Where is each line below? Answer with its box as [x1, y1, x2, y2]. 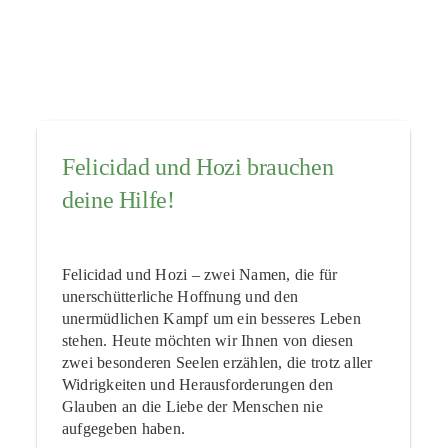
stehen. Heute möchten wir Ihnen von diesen [61, 331, 354, 349]
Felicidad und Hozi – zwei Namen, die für [61, 265, 338, 283]
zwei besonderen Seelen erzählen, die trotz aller [61, 353, 373, 371]
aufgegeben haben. [61, 419, 186, 437]
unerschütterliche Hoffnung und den [61, 287, 299, 305]
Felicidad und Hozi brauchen [61, 154, 334, 181]
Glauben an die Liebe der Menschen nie [61, 397, 323, 415]
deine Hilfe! [61, 187, 175, 214]
